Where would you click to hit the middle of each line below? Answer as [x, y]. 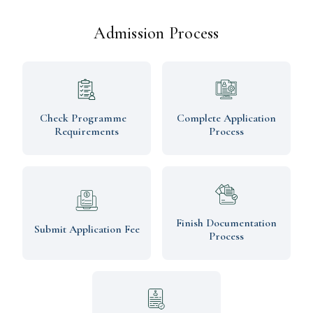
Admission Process [156, 33]
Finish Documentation [226, 223]
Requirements [87, 131]
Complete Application [226, 118]
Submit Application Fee [87, 230]
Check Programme [87, 118]
